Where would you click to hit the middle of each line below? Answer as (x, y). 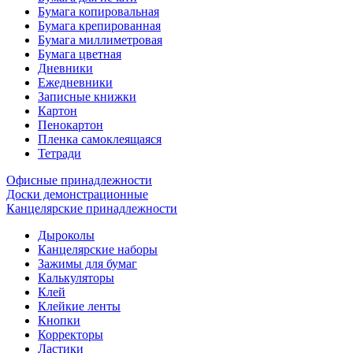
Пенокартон (71, 125)
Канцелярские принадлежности (92, 208)
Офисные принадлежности (79, 180)
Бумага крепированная (99, 26)
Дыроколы (66, 235)
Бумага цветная (80, 54)
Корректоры (71, 334)
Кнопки (59, 320)
